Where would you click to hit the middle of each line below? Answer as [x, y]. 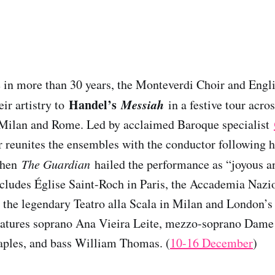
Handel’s [95, 104]
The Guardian [56, 164]
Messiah [142, 104]
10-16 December [211, 242]
